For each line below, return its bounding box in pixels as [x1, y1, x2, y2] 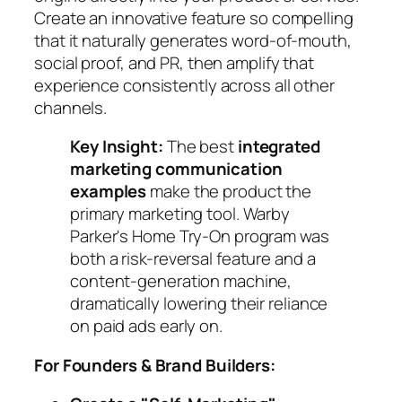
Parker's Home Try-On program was [70, 224, 329, 249]
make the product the [146, 179, 312, 204]
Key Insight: [70, 135, 163, 159]
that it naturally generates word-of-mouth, [34, 28, 352, 52]
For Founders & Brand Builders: [34, 353, 275, 377]
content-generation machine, [70, 269, 293, 293]
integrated [237, 135, 320, 159]
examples [70, 179, 147, 204]
